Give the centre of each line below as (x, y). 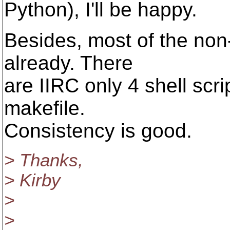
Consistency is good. (98, 131)
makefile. (45, 108)
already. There (69, 63)
